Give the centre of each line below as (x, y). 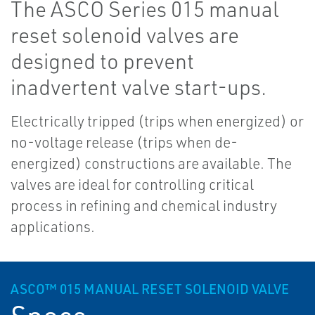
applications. (53, 227)
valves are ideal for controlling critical (132, 185)
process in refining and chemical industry (144, 206)
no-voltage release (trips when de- (124, 142)
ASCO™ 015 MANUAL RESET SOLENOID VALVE (150, 289)
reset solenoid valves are (125, 35)
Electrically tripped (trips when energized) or (157, 121)
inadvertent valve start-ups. (139, 87)
